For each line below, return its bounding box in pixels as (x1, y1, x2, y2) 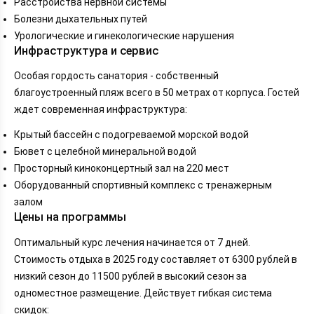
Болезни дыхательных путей (14, 13, 147, 25)
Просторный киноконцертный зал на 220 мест (14, 163, 229, 175)
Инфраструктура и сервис (14, 43, 158, 57)
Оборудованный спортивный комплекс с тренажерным (14, 179, 272, 191)
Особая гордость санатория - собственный (14, 70, 219, 82)
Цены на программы (14, 210, 126, 224)
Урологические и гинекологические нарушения (14, 29, 234, 41)
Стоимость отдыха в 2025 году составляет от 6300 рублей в (14, 253, 297, 265)
